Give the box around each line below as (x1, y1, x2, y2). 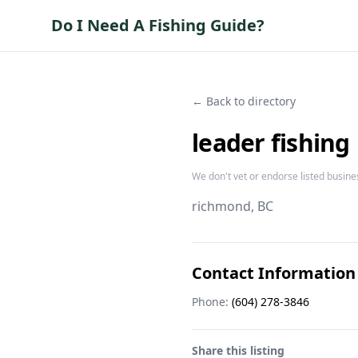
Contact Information (192, 262, 356, 284)
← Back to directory (192, 93, 296, 109)
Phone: (192, 294, 229, 309)
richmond (192, 197, 251, 215)
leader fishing (192, 126, 350, 159)
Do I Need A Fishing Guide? (51, 14, 265, 36)
